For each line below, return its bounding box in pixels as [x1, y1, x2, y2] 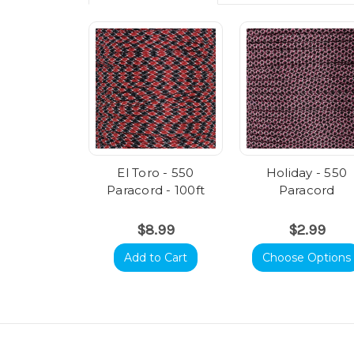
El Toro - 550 [117, 165, 194, 181]
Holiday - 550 [265, 165, 348, 181]
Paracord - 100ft [107, 183, 205, 198]
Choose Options [262, 250, 351, 265]
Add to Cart [124, 250, 187, 265]
